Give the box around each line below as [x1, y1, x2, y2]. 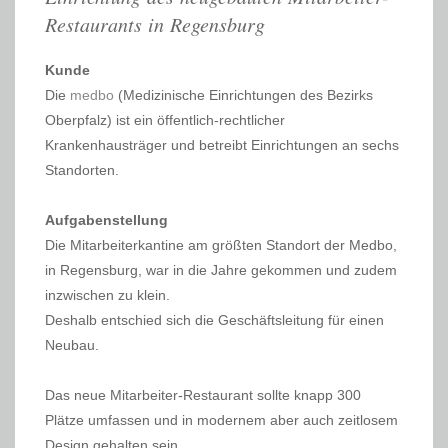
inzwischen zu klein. [45, 287, 170, 304]
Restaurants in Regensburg [45, 11, 265, 38]
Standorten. [45, 162, 119, 179]
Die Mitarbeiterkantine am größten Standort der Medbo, [45, 237, 397, 254]
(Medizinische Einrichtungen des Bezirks [114, 87, 373, 104]
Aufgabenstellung [45, 212, 168, 229]
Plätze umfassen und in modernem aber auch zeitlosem [45, 412, 398, 429]
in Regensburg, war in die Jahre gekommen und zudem [45, 262, 397, 279]
